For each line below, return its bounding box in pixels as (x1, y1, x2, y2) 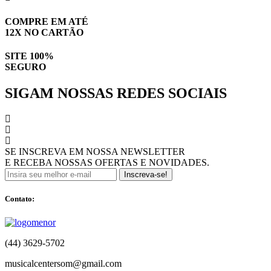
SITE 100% (5, 50, 54, 61)
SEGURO (5, 61, 46, 72)
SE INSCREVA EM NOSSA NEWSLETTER (5, 146, 185, 157)
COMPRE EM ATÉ (5, 16, 88, 27)
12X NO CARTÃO (5, 27, 83, 38)
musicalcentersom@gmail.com (5, 258, 122, 269)
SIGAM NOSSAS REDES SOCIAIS (5, 85, 227, 102)
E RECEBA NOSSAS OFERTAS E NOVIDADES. (5, 157, 209, 168)
